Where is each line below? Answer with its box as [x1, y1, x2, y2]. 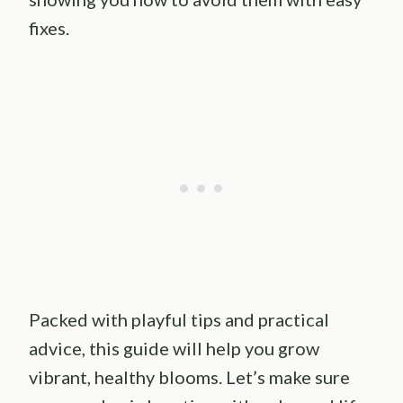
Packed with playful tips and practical [29, 309, 329, 331]
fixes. [29, 17, 69, 40]
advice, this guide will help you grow [29, 337, 319, 360]
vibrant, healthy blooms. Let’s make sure [29, 366, 350, 389]
